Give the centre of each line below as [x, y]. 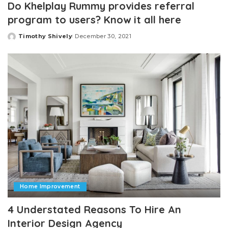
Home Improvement [50, 186]
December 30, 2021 [103, 36]
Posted [19, 40]
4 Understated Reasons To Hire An [94, 209]
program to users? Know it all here [94, 20]
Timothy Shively [46, 36]
